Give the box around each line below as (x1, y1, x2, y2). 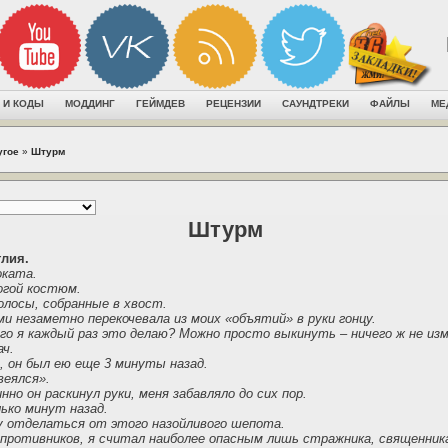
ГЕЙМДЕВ (136, 98, 185, 109)
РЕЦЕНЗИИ (206, 98, 261, 109)
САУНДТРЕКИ (282, 98, 349, 109)
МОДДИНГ (65, 98, 115, 109)
